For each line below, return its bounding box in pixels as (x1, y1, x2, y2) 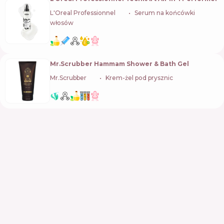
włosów (50, 19, 73, 26)
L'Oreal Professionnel (50, 9, 115, 16)
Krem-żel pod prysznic (105, 73, 173, 81)
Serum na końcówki (134, 9, 195, 16)
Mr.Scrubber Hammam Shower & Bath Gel (50, 59, 189, 67)
